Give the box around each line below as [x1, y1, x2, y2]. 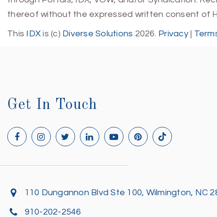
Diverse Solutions [62, 29, 133, 38]
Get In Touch [7, 97, 97, 112]
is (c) [41, 29, 62, 38]
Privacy [158, 29, 188, 38]
